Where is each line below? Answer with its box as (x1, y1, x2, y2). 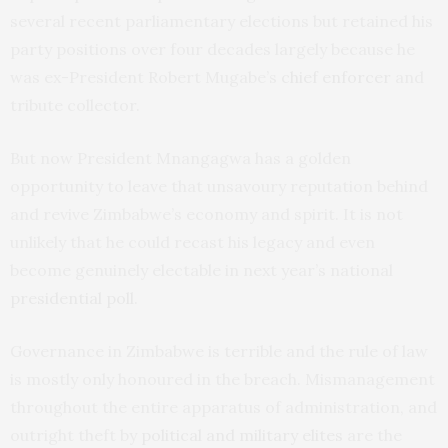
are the (343, 425, 402, 446)
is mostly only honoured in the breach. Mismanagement (10, 369, 435, 390)
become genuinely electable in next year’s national (10, 260, 393, 281)
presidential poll (10, 288, 134, 309)
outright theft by (10, 425, 141, 446)
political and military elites (141, 425, 343, 446)
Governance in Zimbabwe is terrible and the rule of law (10, 341, 428, 362)
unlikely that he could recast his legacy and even (10, 232, 375, 253)
